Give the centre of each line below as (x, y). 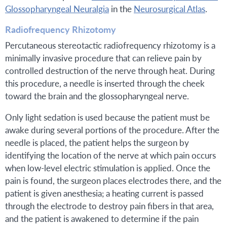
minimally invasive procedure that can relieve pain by (103, 58)
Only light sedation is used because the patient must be (107, 117)
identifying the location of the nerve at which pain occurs (110, 155)
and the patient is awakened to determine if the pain (102, 219)
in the (121, 9)
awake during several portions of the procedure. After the (112, 130)
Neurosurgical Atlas (169, 9)
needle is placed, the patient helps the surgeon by (97, 143)
